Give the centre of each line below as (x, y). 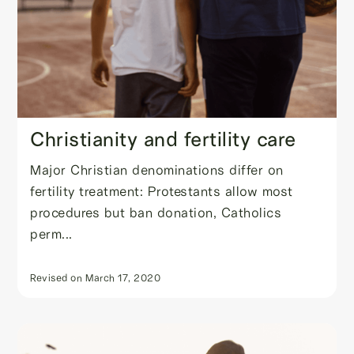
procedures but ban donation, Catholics (156, 212)
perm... (51, 233)
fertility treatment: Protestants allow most (162, 191)
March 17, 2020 (123, 277)
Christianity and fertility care (163, 139)
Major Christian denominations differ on (157, 169)
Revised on (56, 277)
